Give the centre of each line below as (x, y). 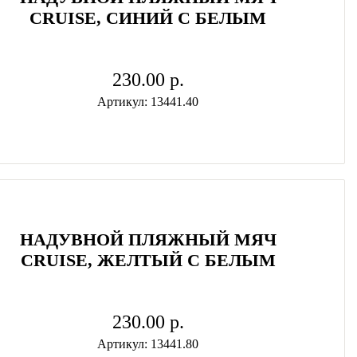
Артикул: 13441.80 (148, 344)
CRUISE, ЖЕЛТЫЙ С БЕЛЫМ (148, 260)
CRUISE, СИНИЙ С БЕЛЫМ (148, 18)
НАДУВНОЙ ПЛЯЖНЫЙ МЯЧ (148, 239)
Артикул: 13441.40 (148, 102)
